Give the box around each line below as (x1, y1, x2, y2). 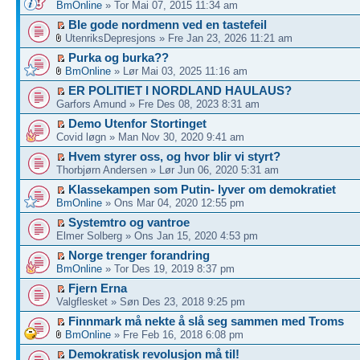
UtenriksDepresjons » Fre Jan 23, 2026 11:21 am (62, 32, 292, 44)
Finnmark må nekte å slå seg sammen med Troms (68, 314, 344, 328)
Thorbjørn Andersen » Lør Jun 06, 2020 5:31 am (56, 164, 279, 176)
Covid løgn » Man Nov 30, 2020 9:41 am (56, 131, 244, 143)
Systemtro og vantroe (68, 215, 190, 229)
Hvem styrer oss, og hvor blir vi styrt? (68, 149, 280, 163)
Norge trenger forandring (68, 248, 210, 262)
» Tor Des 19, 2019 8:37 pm (102, 263, 235, 275)
